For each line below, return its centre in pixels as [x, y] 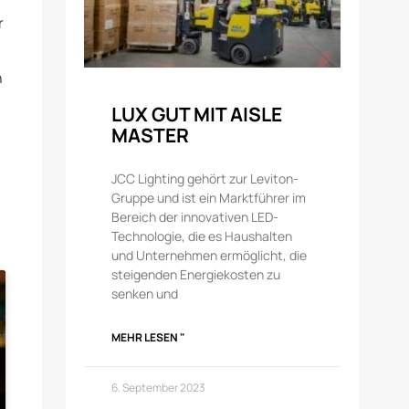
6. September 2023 [159, 388]
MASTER [151, 136]
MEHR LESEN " [149, 338]
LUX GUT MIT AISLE [197, 115]
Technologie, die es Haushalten [202, 236]
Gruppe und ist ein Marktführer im [209, 198]
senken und [145, 294]
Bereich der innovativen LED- [195, 217]
